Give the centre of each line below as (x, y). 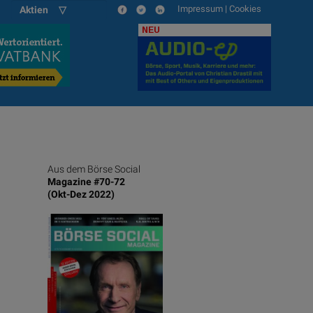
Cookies (245, 9)
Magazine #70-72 (87, 182)
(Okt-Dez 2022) (81, 195)
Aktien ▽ (43, 10)
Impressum (201, 9)
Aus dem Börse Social (94, 170)
